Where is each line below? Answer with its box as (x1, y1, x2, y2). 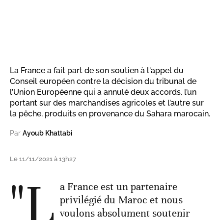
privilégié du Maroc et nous (60, 193, 183, 206)
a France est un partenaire (60, 180, 177, 193)
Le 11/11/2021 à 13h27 (10, 155, 76, 163)
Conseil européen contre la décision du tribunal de (10, 76, 196, 86)
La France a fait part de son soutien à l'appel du (10, 65, 184, 75)
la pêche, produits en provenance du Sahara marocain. (10, 109, 210, 118)
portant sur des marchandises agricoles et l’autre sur (10, 98, 204, 108)
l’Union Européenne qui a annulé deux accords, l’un (10, 87, 196, 97)
